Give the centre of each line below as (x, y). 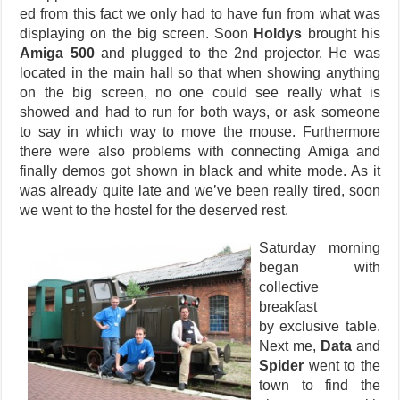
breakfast (288, 307)
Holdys (278, 34)
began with (320, 268)
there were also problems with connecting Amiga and (200, 152)
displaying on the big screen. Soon (137, 34)
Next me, (290, 346)
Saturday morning (320, 248)
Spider (282, 366)
